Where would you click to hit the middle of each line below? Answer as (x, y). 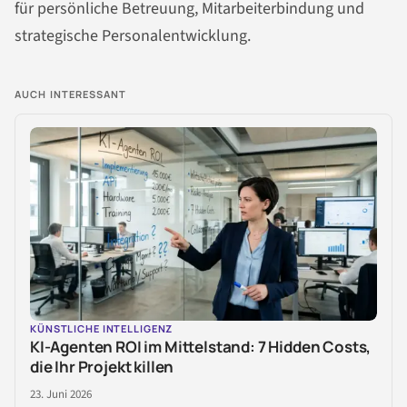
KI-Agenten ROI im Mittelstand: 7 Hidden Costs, (201, 347)
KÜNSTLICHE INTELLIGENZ (102, 329)
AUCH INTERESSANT (71, 94)
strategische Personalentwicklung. (133, 35)
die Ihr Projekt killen (102, 367)
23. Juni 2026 (61, 395)
